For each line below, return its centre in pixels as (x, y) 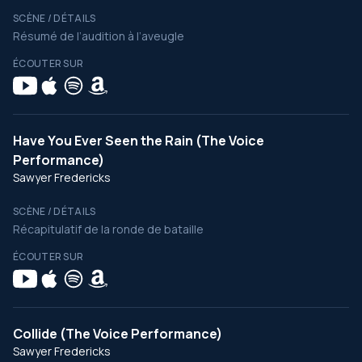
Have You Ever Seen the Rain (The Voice (139, 141)
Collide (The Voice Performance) (118, 334)
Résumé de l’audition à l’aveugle (99, 36)
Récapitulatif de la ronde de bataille (108, 229)
